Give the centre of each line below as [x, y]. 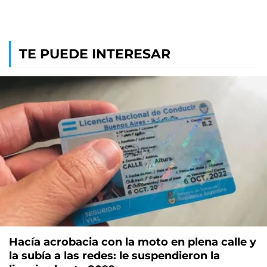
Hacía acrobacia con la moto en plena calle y [133, 242]
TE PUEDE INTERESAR [95, 54]
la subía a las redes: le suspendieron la [114, 255]
